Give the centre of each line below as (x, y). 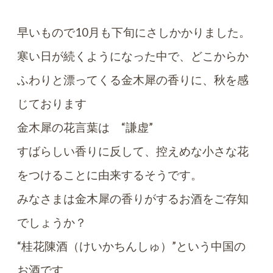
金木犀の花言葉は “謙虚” (85, 127)
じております (52, 103)
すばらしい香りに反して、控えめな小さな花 (133, 151)
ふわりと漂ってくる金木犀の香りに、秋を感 (133, 80)
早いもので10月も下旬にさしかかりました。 (134, 32)
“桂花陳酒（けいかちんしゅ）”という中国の (131, 246)
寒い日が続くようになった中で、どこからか (133, 56)
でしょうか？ (52, 222)
